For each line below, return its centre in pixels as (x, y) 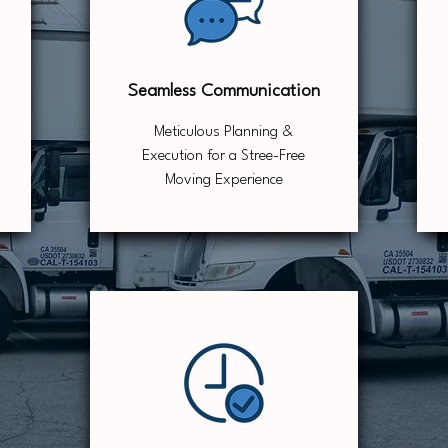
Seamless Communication (223, 91)
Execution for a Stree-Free (223, 156)
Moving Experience (223, 180)
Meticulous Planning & (223, 132)
